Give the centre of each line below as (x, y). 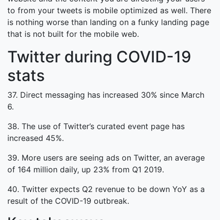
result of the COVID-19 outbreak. (68, 201)
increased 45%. (36, 138)
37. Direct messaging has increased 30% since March (106, 95)
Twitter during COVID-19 (99, 56)
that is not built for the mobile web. (73, 34)
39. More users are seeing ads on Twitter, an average (106, 157)
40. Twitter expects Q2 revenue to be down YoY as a (106, 189)
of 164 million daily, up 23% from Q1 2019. (86, 169)
